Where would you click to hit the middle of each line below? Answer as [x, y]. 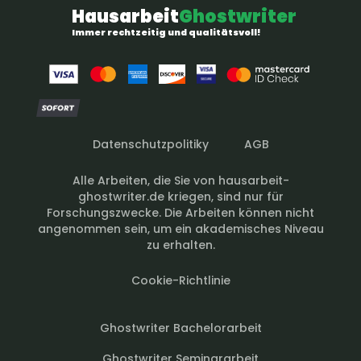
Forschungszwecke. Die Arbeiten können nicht [180, 212]
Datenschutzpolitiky [150, 144]
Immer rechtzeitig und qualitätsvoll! [166, 32]
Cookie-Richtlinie [180, 280]
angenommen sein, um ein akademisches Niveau [180, 228]
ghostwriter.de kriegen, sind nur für [180, 196]
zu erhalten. [180, 245]
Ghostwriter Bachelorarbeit [180, 328]
